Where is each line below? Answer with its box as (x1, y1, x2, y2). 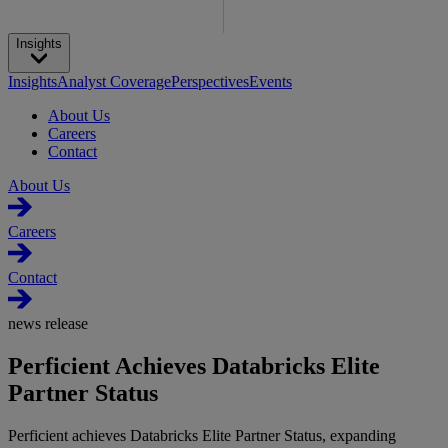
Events (249, 73, 292, 91)
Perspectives (171, 73, 249, 91)
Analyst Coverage (57, 73, 171, 91)
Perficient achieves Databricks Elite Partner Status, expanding (8, 426, 396, 444)
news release (8, 315, 88, 333)
